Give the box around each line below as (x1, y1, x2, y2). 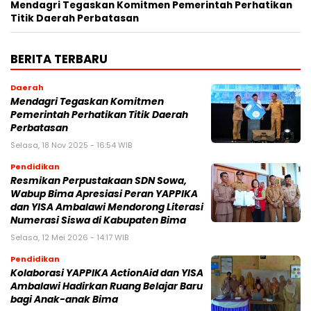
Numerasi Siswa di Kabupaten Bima (10, 214, 186, 228)
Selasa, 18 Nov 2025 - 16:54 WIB (10, 140, 132, 151)
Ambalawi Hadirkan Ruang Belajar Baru (10, 280, 203, 294)
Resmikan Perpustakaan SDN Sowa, (10, 174, 187, 188)
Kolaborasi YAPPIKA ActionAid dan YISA (10, 267, 203, 280)
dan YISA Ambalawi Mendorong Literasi (10, 201, 203, 215)
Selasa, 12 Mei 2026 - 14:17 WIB (10, 232, 128, 244)
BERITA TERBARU (10, 51, 108, 68)
